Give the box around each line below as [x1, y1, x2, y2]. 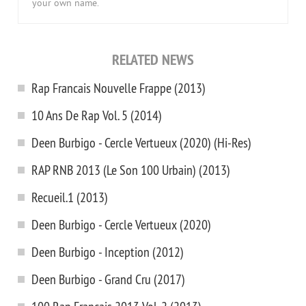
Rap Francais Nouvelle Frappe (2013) [31, 79, 206, 97]
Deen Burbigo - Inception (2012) [31, 243, 184, 261]
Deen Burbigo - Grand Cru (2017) [31, 270, 185, 288]
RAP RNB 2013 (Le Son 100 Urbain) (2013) [31, 161, 230, 179]
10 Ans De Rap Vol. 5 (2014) [31, 107, 162, 124]
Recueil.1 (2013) [31, 189, 108, 206]
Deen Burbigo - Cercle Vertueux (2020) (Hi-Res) [31, 134, 251, 152]
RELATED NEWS [112, 50, 194, 70]
